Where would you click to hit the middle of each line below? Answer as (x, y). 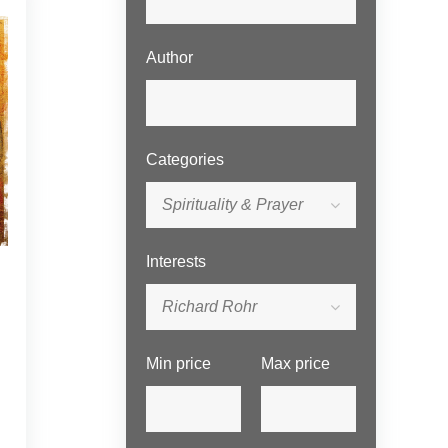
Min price (178, 363)
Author (169, 57)
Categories (185, 159)
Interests (176, 261)
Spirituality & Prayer (232, 204)
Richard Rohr (209, 306)
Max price (295, 363)
